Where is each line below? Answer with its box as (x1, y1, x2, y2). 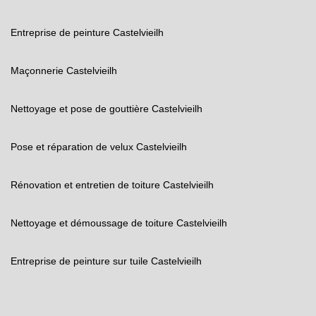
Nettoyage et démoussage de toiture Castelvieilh (11, 217, 227, 229)
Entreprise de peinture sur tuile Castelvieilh (11, 255, 202, 267)
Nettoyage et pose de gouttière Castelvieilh (11, 103, 202, 114)
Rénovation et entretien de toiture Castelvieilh (11, 179, 214, 190)
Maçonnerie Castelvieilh (11, 65, 117, 76)
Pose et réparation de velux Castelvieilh (11, 141, 187, 152)
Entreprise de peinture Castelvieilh (11, 27, 164, 38)
